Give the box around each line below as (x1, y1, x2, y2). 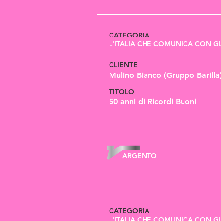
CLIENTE (109, 60, 138, 69)
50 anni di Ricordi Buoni (109, 97, 196, 106)
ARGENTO (122, 151, 157, 160)
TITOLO (109, 87, 136, 96)
